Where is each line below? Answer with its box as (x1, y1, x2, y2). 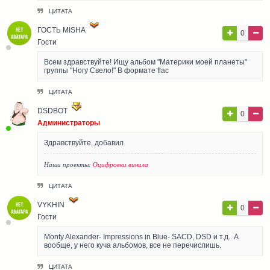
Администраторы (37, 118, 100, 127)
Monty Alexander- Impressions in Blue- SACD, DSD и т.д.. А (44, 232, 239, 241)
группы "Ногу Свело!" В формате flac (44, 66, 169, 75)
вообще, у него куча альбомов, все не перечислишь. (44, 240, 221, 250)
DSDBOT (37, 106, 67, 115)
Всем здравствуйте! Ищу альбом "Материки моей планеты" (44, 57, 247, 66)
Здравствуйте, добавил (44, 138, 124, 147)
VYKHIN (37, 200, 66, 209)
